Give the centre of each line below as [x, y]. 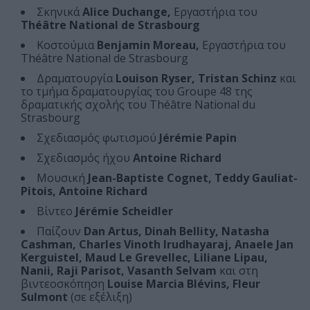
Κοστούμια [65, 45]
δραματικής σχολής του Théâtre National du [138, 105]
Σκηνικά [60, 12]
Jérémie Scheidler [123, 211]
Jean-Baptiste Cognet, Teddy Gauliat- [191, 178]
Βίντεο [55, 211]
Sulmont [44, 297]
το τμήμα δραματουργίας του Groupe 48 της [137, 92]
